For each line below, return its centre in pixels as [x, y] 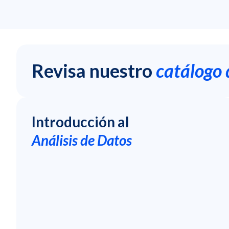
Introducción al [81, 121]
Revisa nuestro [92, 70]
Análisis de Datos [82, 140]
